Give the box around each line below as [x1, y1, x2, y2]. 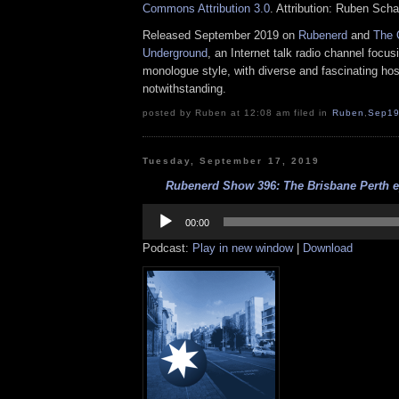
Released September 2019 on [142, 28, 298, 43]
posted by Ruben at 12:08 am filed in [142, 107, 332, 118]
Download [303, 240, 353, 255]
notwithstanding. [142, 82, 226, 96]
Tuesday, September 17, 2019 [142, 155, 320, 166]
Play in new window [192, 240, 293, 255]
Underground [142, 46, 208, 61]
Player [142, 216, 175, 230]
